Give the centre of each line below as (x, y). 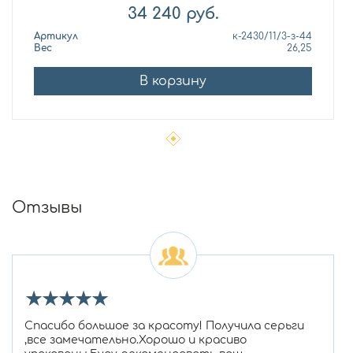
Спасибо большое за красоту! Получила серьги (164, 326)
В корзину (173, 82)
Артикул (56, 37)
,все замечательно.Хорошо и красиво (136, 340)
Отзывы (47, 208)
